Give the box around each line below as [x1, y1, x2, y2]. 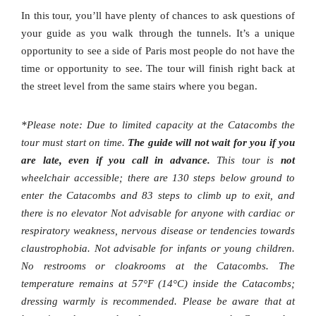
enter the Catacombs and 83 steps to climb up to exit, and [21, 190, 295, 202]
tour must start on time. [21, 137, 128, 149]
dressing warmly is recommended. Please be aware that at [21, 296, 295, 308]
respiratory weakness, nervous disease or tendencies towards [21, 225, 295, 237]
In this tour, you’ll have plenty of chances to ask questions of [21, 10, 295, 22]
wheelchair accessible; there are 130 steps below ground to [21, 172, 295, 184]
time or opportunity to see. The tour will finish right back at [21, 63, 295, 75]
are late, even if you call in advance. [21, 154, 210, 166]
